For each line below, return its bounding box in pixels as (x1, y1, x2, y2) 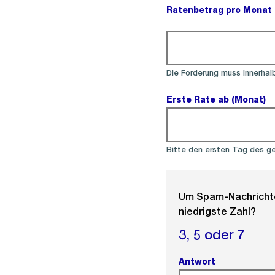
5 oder (193, 227, 237, 242)
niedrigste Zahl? (178, 206, 256, 217)
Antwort (178, 257, 215, 266)
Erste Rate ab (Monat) (166, 95, 266, 104)
